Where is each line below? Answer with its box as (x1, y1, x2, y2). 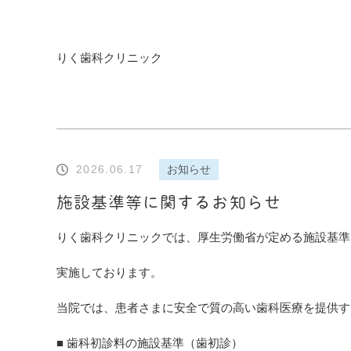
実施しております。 (56, 266, 162, 279)
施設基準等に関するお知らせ (56, 192, 281, 213)
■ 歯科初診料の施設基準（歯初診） (56, 336, 243, 349)
